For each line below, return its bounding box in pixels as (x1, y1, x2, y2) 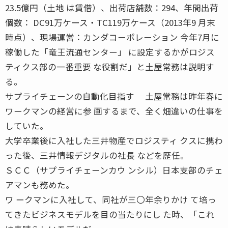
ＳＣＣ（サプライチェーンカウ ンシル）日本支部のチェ (5, 163, 223, 176)
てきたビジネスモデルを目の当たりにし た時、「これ (5, 208, 215, 220)
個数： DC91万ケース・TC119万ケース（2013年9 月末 (5, 16, 215, 28)
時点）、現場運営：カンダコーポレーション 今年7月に (5, 31, 219, 43)
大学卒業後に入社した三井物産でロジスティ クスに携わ (5, 134, 223, 147)
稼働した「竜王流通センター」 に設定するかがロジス (5, 45, 215, 58)
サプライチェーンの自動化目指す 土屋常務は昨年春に (5, 90, 223, 102)
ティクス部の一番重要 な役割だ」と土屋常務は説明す (5, 60, 214, 73)
